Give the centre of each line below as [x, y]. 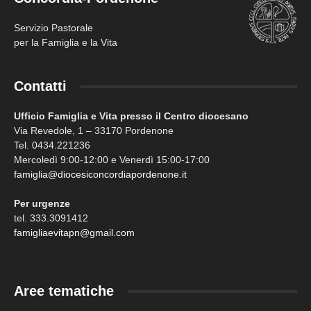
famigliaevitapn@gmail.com [74, 233]
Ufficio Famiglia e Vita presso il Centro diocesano [131, 116]
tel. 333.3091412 [51, 218]
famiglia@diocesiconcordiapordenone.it [100, 175]
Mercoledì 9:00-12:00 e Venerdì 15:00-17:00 [112, 160]
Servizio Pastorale [53, 28]
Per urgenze [42, 204]
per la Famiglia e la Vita [66, 43]
